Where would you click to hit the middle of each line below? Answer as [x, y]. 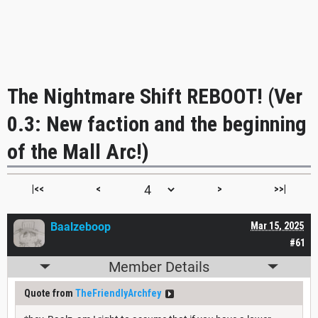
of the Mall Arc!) [78, 151]
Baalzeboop [81, 226]
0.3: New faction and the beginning [157, 124]
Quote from [50, 293]
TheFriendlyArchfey [118, 293]
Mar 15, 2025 [277, 225]
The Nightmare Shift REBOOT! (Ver [155, 96]
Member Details [159, 267]
